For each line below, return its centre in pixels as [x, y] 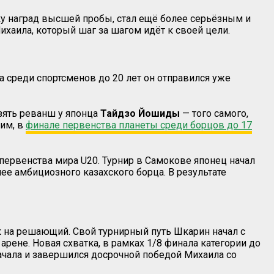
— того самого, [214, 113]
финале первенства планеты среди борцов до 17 [139, 125]
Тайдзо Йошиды [140, 113]
